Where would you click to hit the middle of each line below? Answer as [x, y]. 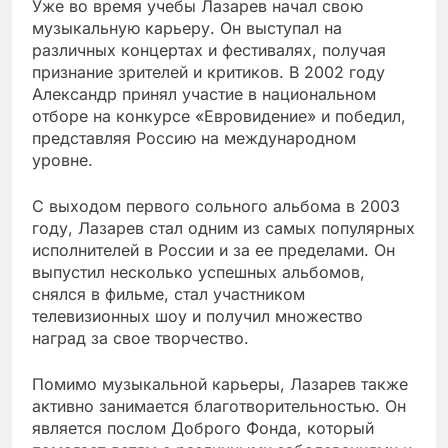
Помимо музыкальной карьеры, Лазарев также [220, 384]
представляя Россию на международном [194, 138]
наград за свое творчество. [140, 338]
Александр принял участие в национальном [204, 94]
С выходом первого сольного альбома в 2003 [216, 206]
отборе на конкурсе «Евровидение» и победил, [219, 116]
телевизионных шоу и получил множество [197, 316]
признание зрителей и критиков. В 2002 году [208, 72]
